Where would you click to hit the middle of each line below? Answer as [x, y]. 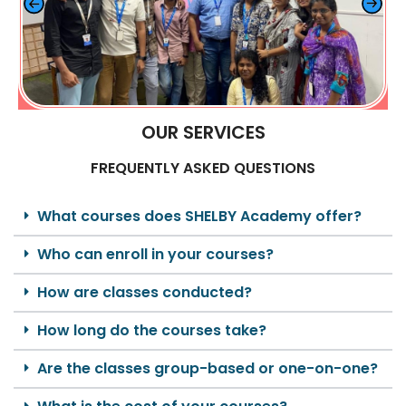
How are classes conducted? [145, 293]
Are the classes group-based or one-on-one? [208, 369]
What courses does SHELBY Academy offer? [199, 217]
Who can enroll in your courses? [155, 255]
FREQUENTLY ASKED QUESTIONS [203, 169]
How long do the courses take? [152, 331]
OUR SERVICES [203, 133]
